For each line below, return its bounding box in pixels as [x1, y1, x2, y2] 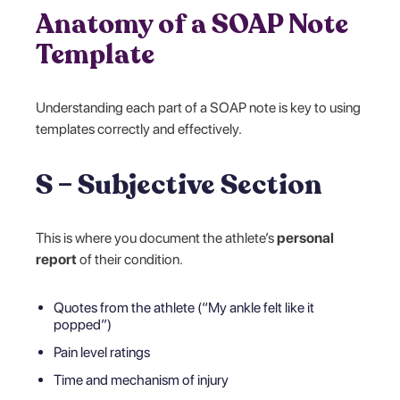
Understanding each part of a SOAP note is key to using [36, 98, 362, 116]
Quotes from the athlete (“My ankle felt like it [54, 298, 315, 316]
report [36, 250, 78, 268]
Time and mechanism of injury [54, 371, 229, 388]
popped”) [54, 315, 112, 333]
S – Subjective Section [36, 165, 323, 204]
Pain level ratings [54, 343, 151, 361]
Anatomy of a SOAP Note [36, 5, 349, 43]
